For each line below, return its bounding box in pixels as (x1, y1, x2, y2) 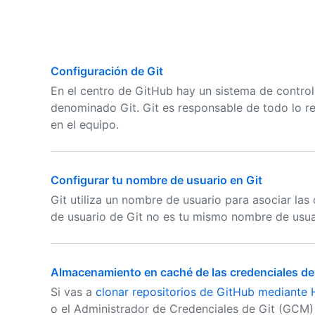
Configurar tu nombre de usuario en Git (51, 173, 262, 187)
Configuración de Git (51, 64, 163, 78)
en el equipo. (51, 117, 119, 131)
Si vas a (51, 285, 96, 299)
